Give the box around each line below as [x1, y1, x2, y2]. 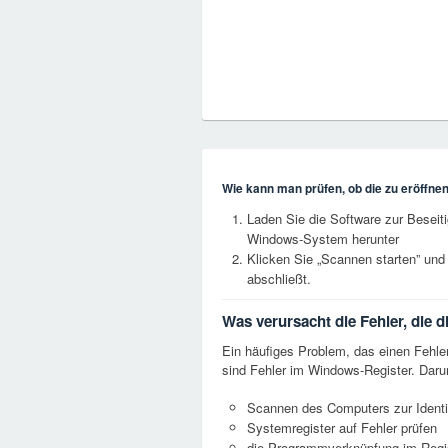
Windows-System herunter [247, 229, 399, 248]
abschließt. [247, 269, 311, 288]
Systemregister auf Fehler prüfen [247, 418, 437, 437]
